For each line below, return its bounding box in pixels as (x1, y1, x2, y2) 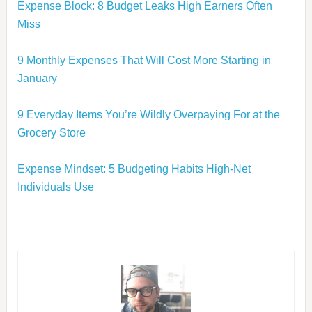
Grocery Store (17, 127, 86, 139)
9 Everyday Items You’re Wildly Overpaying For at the (17, 109, 280, 120)
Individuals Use (17, 181, 94, 193)
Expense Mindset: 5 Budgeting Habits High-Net (17, 163, 251, 175)
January (17, 72, 57, 84)
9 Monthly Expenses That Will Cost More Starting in (17, 54, 271, 66)
